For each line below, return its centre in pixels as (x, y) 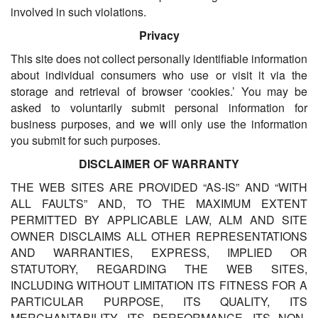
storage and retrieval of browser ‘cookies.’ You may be (159, 92)
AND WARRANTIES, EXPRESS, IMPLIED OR (159, 253)
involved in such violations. (78, 12)
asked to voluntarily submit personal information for (159, 108)
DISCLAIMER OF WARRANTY (159, 164)
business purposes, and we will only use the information (159, 124)
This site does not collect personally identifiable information (159, 59)
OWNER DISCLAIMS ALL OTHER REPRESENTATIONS (159, 236)
